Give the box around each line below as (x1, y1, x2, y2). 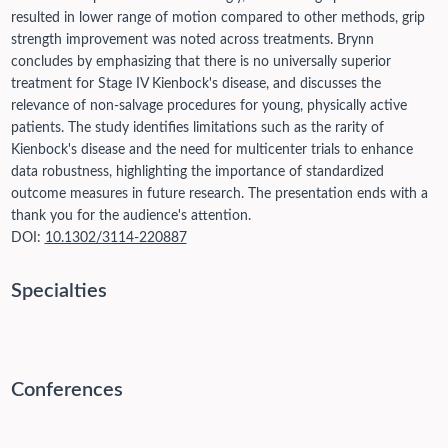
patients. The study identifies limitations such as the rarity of (10, 121, 384, 136)
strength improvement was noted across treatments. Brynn (10, 33, 374, 48)
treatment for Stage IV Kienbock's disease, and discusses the (10, 77, 381, 92)
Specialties (10, 281, 107, 302)
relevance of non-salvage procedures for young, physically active (10, 99, 407, 114)
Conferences (10, 380, 123, 401)
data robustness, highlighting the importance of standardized (10, 165, 384, 180)
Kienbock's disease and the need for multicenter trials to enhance (10, 143, 413, 158)
